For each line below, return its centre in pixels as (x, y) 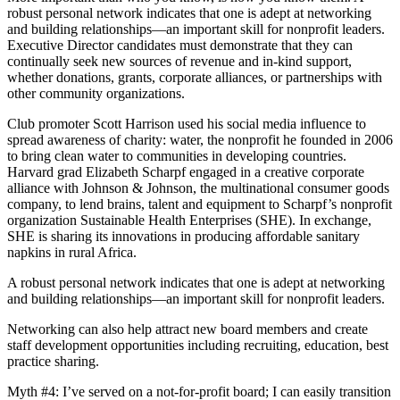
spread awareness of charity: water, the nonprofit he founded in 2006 (200, 140)
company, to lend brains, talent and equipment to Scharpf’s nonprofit (200, 204)
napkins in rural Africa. (72, 253)
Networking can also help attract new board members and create (187, 329)
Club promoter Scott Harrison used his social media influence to (187, 124)
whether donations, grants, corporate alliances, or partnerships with (195, 78)
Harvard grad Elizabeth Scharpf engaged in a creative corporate (186, 172)
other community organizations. (96, 94)
